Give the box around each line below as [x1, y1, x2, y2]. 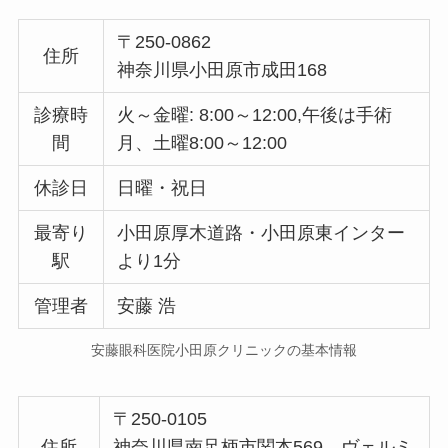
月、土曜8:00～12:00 [117, 132, 288, 153]
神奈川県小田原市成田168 [117, 59, 328, 80]
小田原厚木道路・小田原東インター [117, 222, 406, 243]
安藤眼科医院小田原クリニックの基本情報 [91, 341, 357, 358]
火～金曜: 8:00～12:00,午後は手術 [117, 104, 393, 125]
